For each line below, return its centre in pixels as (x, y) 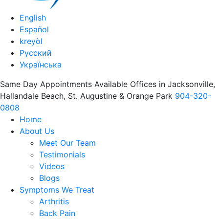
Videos (52, 166)
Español (34, 29)
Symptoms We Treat (57, 190)
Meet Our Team (67, 143)
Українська (41, 65)
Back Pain (57, 213)
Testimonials (62, 154)
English (33, 18)
